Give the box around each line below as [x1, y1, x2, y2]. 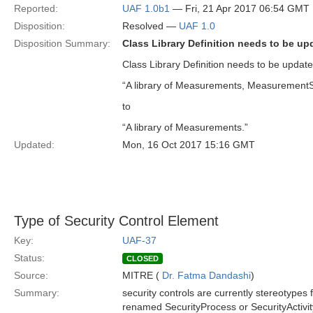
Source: [14, 270, 48, 281]
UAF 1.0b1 [122, 3, 170, 14]
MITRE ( [122, 270, 162, 281]
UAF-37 [122, 235, 156, 246]
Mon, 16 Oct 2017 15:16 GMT [122, 139, 255, 150]
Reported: [14, 3, 58, 14]
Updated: [14, 139, 54, 150]
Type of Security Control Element [14, 213, 219, 228]
